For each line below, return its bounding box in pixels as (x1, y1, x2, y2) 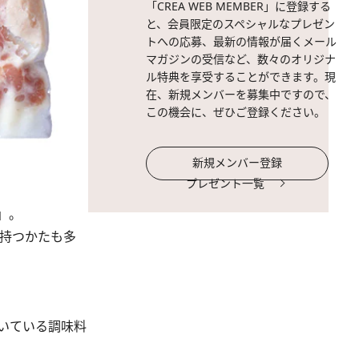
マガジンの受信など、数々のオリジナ (146, 51, 336, 67)
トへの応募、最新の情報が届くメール (146, 34, 337, 49)
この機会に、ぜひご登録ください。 (146, 104, 325, 119)
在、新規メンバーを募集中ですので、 (146, 87, 336, 102)
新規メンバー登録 (192, 155, 282, 170)
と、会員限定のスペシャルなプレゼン (146, 16, 335, 31)
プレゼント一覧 (186, 175, 264, 191)
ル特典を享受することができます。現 (146, 69, 336, 84)
